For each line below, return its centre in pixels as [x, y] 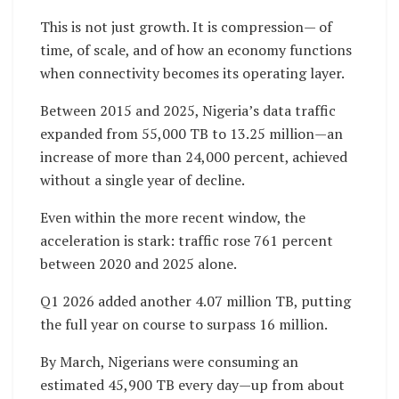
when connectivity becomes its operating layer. [192, 73]
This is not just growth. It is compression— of [186, 27]
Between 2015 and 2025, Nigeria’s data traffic [188, 111]
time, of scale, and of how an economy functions [196, 50]
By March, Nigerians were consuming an [169, 362]
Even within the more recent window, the [173, 218]
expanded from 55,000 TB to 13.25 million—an [191, 134]
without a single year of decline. [142, 180]
